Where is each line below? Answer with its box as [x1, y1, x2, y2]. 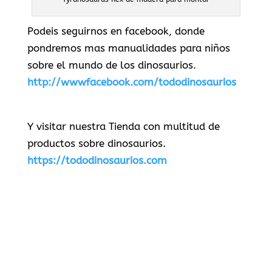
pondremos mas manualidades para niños [27, 42, 230, 55]
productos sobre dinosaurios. [27, 137, 166, 150]
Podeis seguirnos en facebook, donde [27, 25, 205, 38]
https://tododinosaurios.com [27, 154, 167, 167]
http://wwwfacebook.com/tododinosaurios [27, 76, 236, 89]
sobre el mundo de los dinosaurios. [27, 59, 196, 72]
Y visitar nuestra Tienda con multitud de [27, 120, 220, 133]
